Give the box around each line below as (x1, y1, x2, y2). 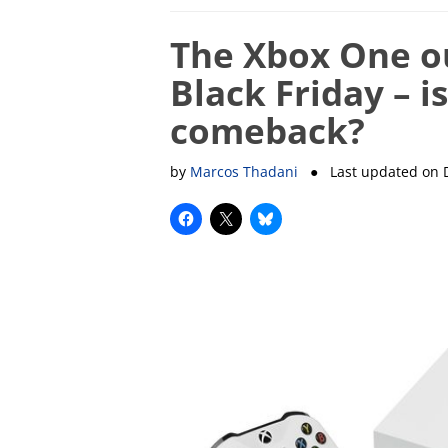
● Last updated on (297, 161, 443, 181)
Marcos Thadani (189, 161, 298, 181)
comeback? (169, 106, 365, 154)
